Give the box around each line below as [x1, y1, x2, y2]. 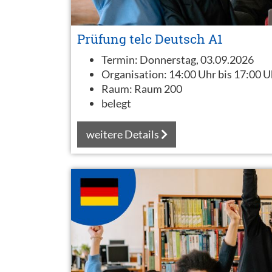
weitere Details [86, 127, 161, 141]
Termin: [101, 53, 140, 66]
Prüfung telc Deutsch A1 [77, 30, 223, 47]
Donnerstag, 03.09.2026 [140, 53, 254, 66]
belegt [101, 97, 131, 110]
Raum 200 [134, 82, 182, 95]
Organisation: [101, 67, 169, 81]
